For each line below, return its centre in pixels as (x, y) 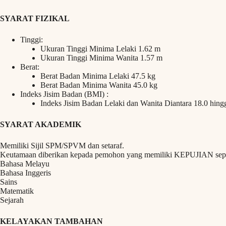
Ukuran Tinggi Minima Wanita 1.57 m (101, 58)
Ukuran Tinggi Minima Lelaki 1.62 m (100, 49)
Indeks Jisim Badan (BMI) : (64, 94)
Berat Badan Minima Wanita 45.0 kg (99, 85)
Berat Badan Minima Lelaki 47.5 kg (98, 76)
